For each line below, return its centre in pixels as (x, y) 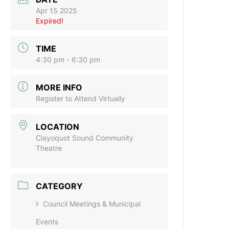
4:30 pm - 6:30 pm (68, 60)
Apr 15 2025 (57, 11)
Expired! (50, 21)
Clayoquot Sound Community (85, 138)
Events (47, 221)
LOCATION (58, 127)
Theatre (49, 148)
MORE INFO (59, 88)
